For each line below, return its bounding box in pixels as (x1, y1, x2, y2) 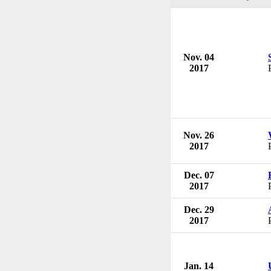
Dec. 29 (183, 204, 214, 215)
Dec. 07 (183, 169, 214, 180)
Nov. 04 (183, 51, 214, 62)
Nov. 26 (183, 129, 214, 140)
